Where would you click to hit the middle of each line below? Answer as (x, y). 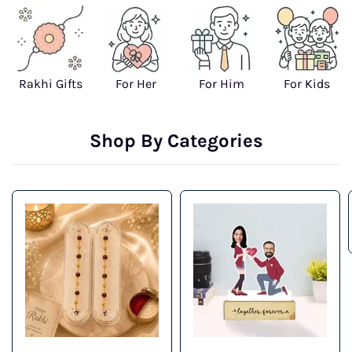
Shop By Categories (176, 140)
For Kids (307, 84)
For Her (136, 84)
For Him (221, 84)
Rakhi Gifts (50, 84)
